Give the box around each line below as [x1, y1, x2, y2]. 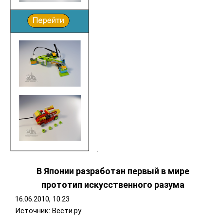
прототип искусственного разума [41, 180, 184, 190]
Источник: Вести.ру [15, 206, 81, 216]
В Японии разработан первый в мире [36, 166, 189, 177]
